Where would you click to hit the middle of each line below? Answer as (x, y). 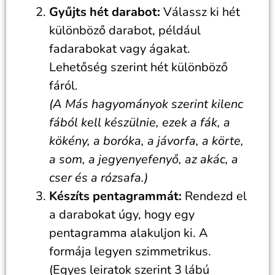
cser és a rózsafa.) (99, 178)
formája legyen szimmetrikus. (130, 251)
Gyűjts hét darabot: (105, 12)
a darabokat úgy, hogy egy (122, 215)
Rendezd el (214, 196)
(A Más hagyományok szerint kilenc (146, 104)
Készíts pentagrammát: (115, 196)
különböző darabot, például (125, 30)
